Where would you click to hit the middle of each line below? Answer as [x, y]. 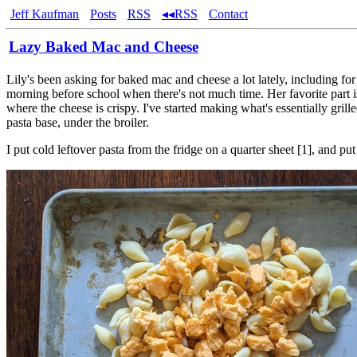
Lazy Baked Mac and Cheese [104, 47]
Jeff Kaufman [45, 14]
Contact [228, 14]
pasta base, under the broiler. [78, 122]
